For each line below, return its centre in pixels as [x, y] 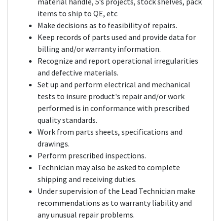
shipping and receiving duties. [87, 179]
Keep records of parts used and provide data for [117, 37]
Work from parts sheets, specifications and [110, 132]
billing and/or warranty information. [99, 49]
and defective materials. [78, 73]
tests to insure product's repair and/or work [111, 96]
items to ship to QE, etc [77, 14]
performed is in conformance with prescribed [113, 108]
